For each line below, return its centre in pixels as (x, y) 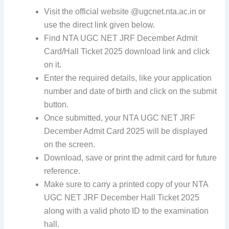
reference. (62, 171)
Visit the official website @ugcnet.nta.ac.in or (125, 12)
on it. (53, 65)
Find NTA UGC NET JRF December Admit (121, 38)
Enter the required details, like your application (128, 78)
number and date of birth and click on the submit (131, 91)
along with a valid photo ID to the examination (127, 211)
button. (56, 105)
